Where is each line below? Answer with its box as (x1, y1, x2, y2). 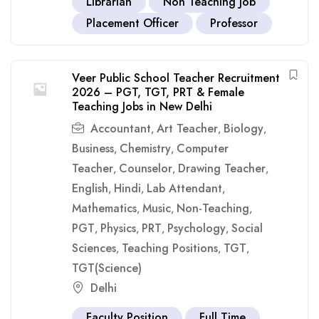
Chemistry (120, 140, 171, 157)
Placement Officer (86, 15, 179, 31)
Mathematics (72, 200, 137, 216)
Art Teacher (157, 120, 218, 137)
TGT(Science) (72, 260, 142, 276)
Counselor (119, 160, 172, 177)
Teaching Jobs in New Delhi (72, 98, 212, 115)
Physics (100, 220, 136, 236)
